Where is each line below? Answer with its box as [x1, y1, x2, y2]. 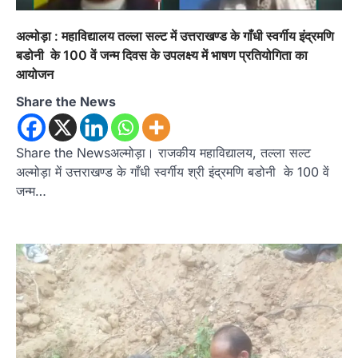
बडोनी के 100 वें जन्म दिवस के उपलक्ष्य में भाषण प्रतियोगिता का [16, 47, 308, 64]
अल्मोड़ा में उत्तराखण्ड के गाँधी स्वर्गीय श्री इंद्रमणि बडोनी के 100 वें [16, 164, 329, 181]
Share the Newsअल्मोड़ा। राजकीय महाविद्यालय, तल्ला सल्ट [16, 145, 311, 161]
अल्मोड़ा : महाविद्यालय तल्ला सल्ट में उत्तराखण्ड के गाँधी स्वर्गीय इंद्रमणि [16, 28, 334, 45]
